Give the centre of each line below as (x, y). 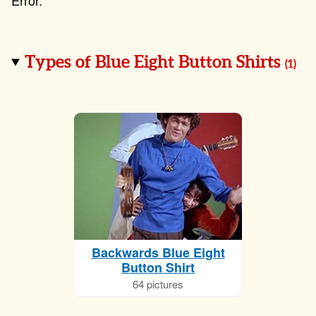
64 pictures (158, 284)
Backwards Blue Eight (158, 253)
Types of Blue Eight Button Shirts (155, 63)
